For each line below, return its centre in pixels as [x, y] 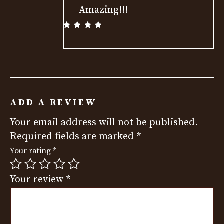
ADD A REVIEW [53, 103]
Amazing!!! [103, 10]
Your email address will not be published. [104, 123]
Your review [38, 180]
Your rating [31, 151]
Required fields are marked [73, 137]
